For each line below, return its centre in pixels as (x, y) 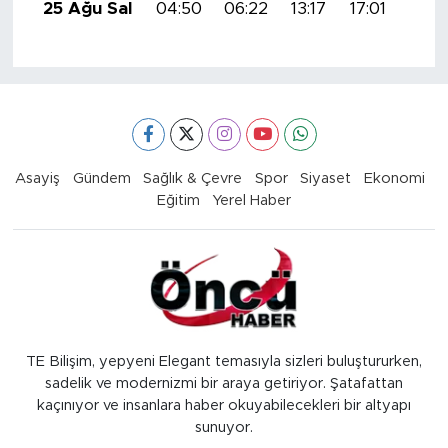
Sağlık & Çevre (192, 178)
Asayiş (37, 178)
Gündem (101, 178)
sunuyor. (224, 427)
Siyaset (325, 178)
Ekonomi (394, 178)
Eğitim (178, 200)
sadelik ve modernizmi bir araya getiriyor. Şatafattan (224, 383)
